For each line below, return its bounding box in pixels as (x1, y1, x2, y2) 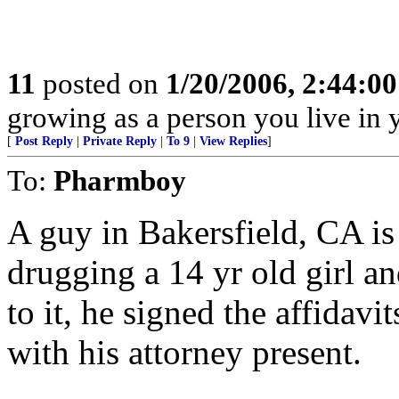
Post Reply (15, 134, 73, 148)
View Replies (199, 134, 267, 148)
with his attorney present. (7, 333, 362, 371)
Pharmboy (53, 164, 186, 197)
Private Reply (83, 134, 157, 148)
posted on (36, 67, 166, 100)
